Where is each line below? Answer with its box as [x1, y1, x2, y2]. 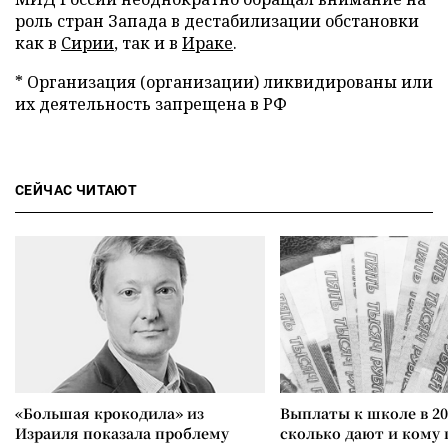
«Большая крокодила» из [15, 403, 204, 423]
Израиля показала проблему [15, 423, 229, 443]
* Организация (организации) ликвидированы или [15, 71, 433, 93]
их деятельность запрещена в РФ [15, 93, 287, 115]
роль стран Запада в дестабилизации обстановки [15, 10, 419, 32]
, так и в [114, 32, 182, 54]
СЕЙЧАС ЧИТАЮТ [15, 182, 138, 198]
